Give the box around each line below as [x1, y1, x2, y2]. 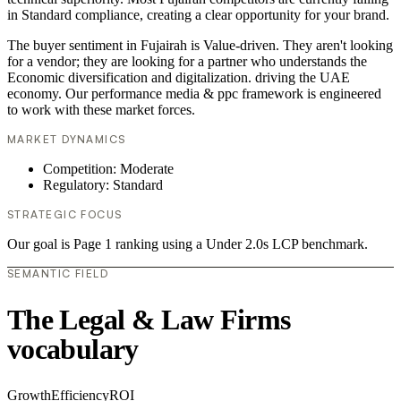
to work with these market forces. [7, 102, 195, 118]
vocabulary [7, 332, 139, 365]
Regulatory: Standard [43, 177, 163, 193]
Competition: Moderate [43, 161, 174, 177]
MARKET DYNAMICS [7, 132, 126, 147]
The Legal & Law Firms [7, 303, 291, 336]
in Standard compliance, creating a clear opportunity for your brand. [7, 7, 389, 23]
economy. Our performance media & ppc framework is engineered [7, 86, 381, 102]
